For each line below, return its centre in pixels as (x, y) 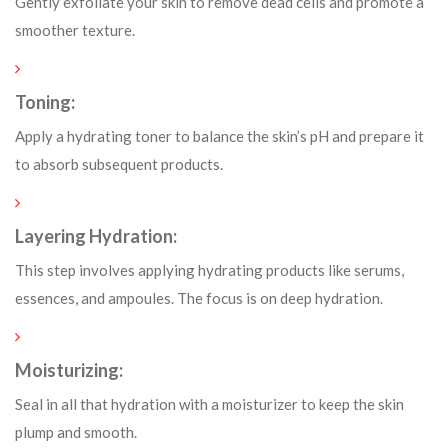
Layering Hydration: (97, 236)
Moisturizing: (70, 370)
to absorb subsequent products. (119, 164)
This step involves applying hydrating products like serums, (209, 270)
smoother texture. (75, 30)
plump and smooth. (76, 432)
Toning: (46, 102)
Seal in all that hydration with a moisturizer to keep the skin (209, 404)
